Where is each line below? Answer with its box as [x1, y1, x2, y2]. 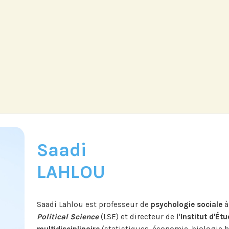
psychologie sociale [150, 200, 222, 210]
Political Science [36, 212, 99, 222]
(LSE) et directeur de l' [98, 212, 180, 222]
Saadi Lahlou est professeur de [36, 200, 151, 210]
